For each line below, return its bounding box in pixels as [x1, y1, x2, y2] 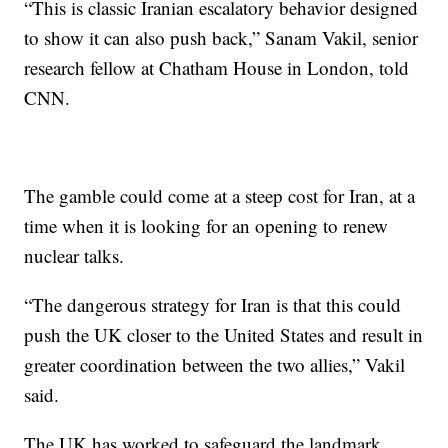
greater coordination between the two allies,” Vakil [24, 352, 406, 377]
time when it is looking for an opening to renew [24, 213, 389, 238]
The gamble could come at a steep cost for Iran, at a [24, 183, 416, 208]
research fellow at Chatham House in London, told [24, 55, 410, 80]
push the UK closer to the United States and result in [24, 322, 424, 347]
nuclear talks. [24, 243, 125, 268]
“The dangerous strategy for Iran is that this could [24, 292, 402, 317]
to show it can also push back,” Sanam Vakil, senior [24, 25, 419, 50]
